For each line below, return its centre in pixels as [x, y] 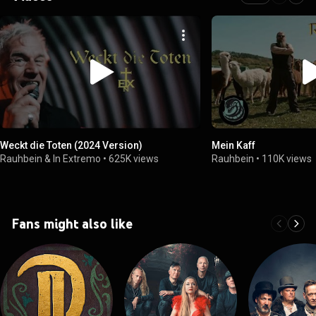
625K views [134, 158]
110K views [287, 158]
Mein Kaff [234, 145]
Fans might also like [72, 223]
